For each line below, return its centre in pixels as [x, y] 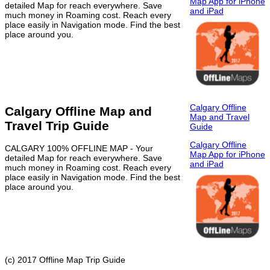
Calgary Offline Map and [78, 111]
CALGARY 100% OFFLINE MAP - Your [79, 149]
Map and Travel [219, 117]
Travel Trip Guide [57, 125]
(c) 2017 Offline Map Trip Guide [65, 259]
